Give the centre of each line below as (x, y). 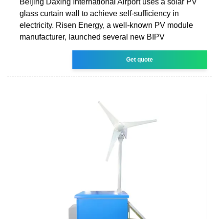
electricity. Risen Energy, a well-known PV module (106, 25)
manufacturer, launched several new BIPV (92, 37)
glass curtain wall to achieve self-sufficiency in (99, 13)
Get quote (140, 59)
